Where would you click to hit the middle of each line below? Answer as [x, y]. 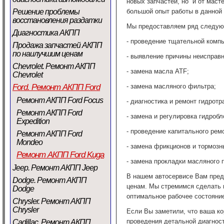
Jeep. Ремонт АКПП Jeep [55, 168]
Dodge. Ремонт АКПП [49, 180]
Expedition [33, 121]
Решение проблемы [46, 12]
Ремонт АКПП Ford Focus [60, 100]
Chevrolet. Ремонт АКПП [54, 66]
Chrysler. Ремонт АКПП [51, 201]
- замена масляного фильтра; [171, 86]
